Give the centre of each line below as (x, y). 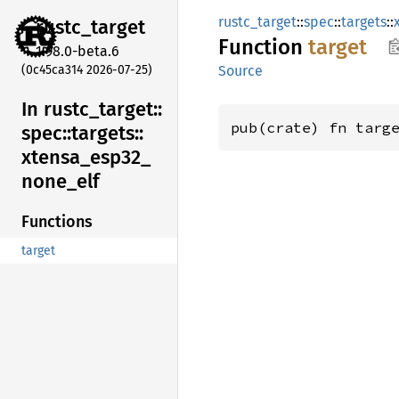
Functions (57, 222)
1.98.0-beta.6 (77, 51)
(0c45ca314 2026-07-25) (87, 69)
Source (240, 71)
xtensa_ (56, 157)
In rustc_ (60, 109)
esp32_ (120, 157)
